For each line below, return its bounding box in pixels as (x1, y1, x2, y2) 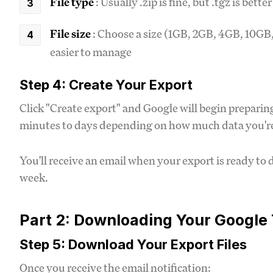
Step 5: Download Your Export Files (19, 236, 247, 252)
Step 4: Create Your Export (19, 76, 193, 93)
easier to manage (50, 44, 132, 59)
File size (50, 26, 91, 41)
